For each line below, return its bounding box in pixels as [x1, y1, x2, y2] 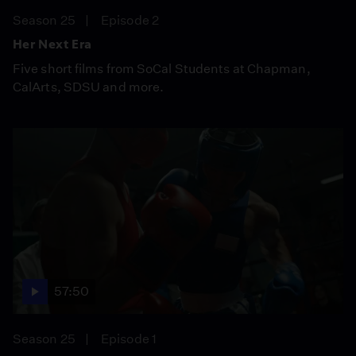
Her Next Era [13, 36, 92, 52]
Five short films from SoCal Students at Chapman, [13, 60, 311, 76]
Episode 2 [101, 12, 159, 28]
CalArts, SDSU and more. [13, 79, 164, 95]
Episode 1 [101, 331, 157, 346]
